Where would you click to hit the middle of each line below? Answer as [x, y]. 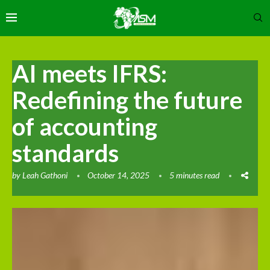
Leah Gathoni [45, 175]
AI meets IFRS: [89, 73]
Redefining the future [127, 100]
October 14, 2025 [118, 175]
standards [65, 153]
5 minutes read [194, 175]
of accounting [85, 126]
